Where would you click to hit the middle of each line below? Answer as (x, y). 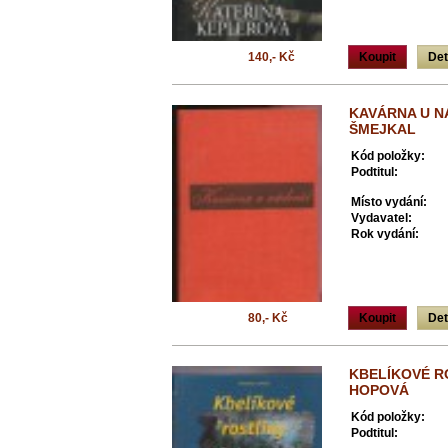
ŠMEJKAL (382, 129)
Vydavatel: (381, 218)
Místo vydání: (389, 202)
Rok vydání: (385, 234)
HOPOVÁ (379, 390)
